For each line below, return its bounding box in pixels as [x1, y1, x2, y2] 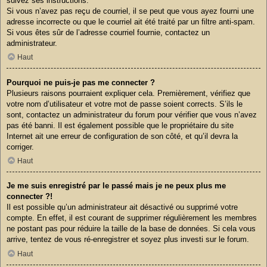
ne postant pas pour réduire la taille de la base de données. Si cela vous [7, 224, 256, 234]
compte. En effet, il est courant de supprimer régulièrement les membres [7, 213, 257, 223]
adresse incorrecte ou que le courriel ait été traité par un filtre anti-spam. [7, 17, 255, 26]
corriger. [7, 142, 34, 151]
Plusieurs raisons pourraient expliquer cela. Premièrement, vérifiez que [7, 88, 250, 98]
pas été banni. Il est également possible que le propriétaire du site [7, 120, 234, 130]
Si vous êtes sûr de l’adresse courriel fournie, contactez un [7, 27, 210, 37]
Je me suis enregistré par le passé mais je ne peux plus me [7, 181, 226, 191]
